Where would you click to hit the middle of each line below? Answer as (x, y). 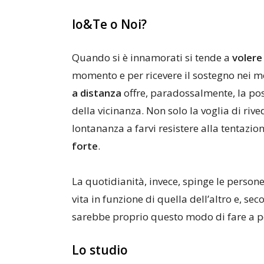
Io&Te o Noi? (109, 24)
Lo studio (100, 250)
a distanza (97, 93)
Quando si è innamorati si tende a (152, 57)
